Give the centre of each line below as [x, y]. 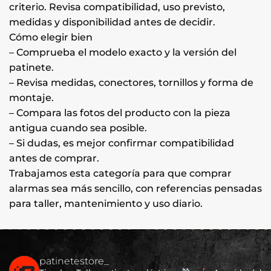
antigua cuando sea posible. [78, 128]
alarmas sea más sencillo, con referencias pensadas [135, 188]
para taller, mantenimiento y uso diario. [106, 203]
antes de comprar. [54, 158]
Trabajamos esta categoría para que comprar [120, 173]
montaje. [31, 97]
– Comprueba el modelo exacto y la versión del [123, 52]
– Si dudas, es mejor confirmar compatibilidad [122, 143]
